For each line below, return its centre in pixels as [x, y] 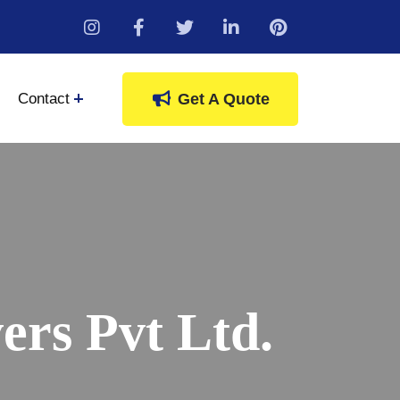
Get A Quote [224, 99]
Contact [43, 98]
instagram [140, 27]
